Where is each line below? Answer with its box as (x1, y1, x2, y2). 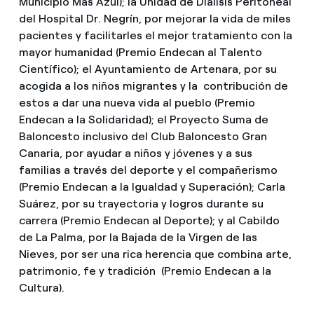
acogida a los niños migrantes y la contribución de (18, 79, 288, 93)
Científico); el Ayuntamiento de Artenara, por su (18, 62, 277, 76)
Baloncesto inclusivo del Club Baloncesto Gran (18, 130, 267, 144)
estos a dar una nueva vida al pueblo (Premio (18, 96, 255, 110)
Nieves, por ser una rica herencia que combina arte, (18, 247, 292, 261)
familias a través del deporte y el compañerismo (18, 163, 278, 177)
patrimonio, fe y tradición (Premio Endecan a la (18, 264, 271, 278)
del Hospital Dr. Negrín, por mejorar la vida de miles (18, 12, 291, 26)
